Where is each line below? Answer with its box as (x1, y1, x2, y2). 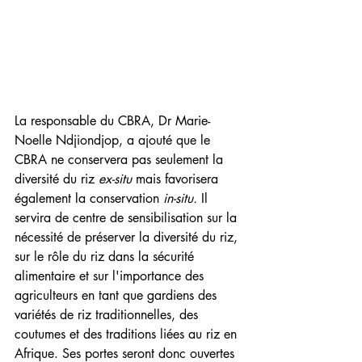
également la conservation (15, 190, 163, 208)
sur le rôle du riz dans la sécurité (15, 248, 198, 266)
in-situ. (163, 190, 197, 208)
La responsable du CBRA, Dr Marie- (15, 112, 210, 130)
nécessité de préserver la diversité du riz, (15, 229, 242, 246)
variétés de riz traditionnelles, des (15, 306, 202, 324)
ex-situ (99, 170, 132, 188)
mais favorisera (132, 170, 222, 188)
